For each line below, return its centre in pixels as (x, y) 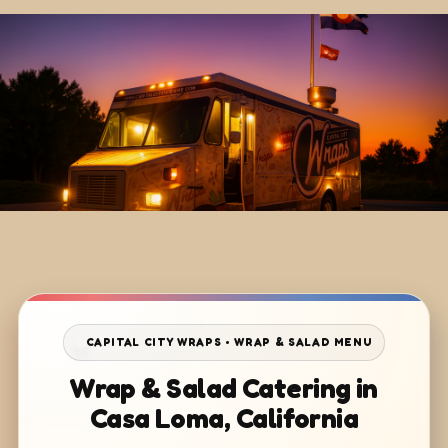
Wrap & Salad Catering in (224, 388)
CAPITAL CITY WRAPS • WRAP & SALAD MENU (229, 342)
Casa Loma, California (224, 418)
